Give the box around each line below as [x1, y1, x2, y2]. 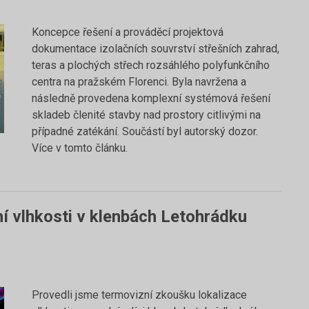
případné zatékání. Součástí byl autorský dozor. [32, 125, 258, 138]
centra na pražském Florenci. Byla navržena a [32, 75, 246, 88]
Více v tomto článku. [32, 141, 128, 154]
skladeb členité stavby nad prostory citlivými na [32, 108, 261, 121]
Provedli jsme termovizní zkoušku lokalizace [32, 288, 247, 301]
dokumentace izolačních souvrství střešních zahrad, [32, 42, 279, 55]
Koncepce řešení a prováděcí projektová [32, 26, 223, 39]
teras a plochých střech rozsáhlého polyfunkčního [32, 59, 270, 72]
